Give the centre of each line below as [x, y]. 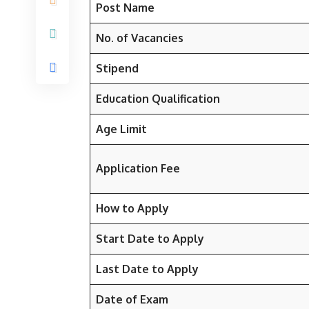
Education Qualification [158, 99]
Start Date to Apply [150, 239]
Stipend [117, 68]
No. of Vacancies [140, 38]
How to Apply [132, 208]
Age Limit [121, 129]
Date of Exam [132, 299]
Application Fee [138, 168]
